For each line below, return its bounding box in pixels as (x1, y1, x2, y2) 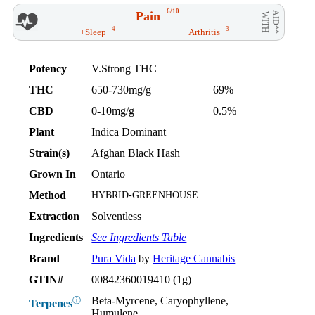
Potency (29, 62, 67, 75)
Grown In (29, 167, 77, 180)
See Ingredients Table (91, 231, 187, 243)
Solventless (91, 210, 142, 222)
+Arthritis (183, 26, 220, 37)
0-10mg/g (91, 104, 135, 117)
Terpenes (29, 297, 73, 309)
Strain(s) (29, 146, 70, 159)
